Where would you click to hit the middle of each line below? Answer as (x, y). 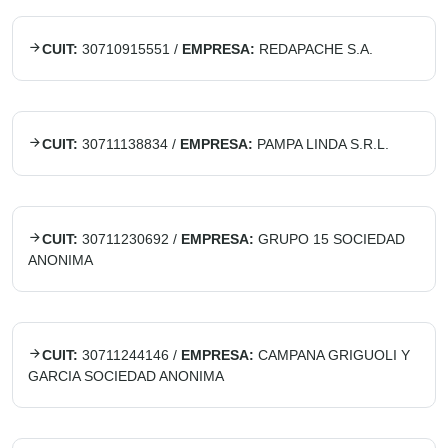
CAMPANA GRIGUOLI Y (334, 355)
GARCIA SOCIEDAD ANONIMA (126, 376)
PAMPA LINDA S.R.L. (323, 144)
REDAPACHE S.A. (316, 49)
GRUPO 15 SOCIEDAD (331, 239)
